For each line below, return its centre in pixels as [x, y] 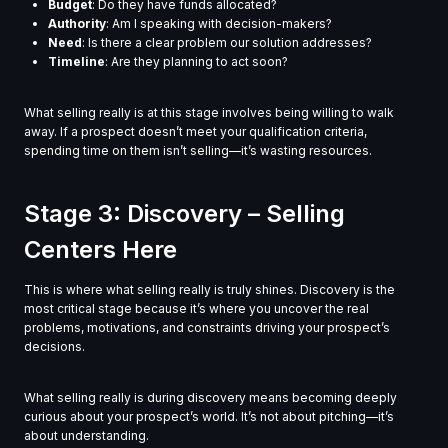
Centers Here [100, 250]
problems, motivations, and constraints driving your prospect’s [207, 328]
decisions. [54, 347]
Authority [77, 24]
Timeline [76, 62]
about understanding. [86, 436]
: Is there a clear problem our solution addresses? [227, 43]
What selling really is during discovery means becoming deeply [210, 398]
